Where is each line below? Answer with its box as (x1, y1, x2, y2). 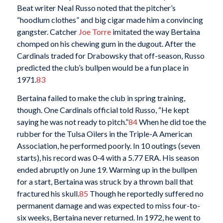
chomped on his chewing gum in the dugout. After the (16, 38, 196, 48)
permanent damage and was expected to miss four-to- (16, 201, 200, 211)
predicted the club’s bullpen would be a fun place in (16, 62, 189, 72)
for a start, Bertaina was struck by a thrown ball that (16, 177, 193, 187)
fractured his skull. (16, 189, 79, 199)
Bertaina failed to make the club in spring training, (16, 93, 185, 103)
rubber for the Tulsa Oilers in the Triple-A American (16, 129, 192, 139)
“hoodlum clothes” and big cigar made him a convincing (16, 14, 203, 24)
